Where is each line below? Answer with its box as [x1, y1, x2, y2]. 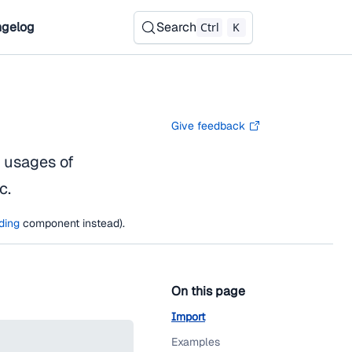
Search [156, 19, 196, 35]
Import [171, 310, 205, 324]
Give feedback [171, 119, 245, 133]
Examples [171, 335, 220, 349]
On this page [171, 283, 245, 299]
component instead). [20, 216, 125, 230]
